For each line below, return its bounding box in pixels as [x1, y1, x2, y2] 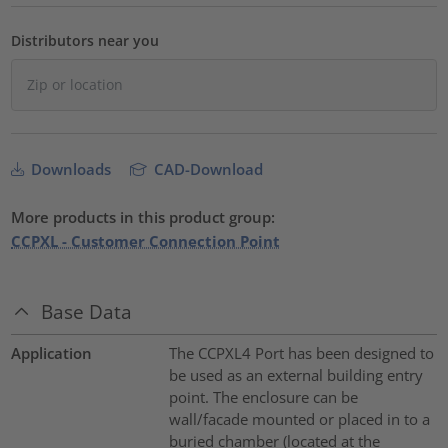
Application [11, 342, 93, 363]
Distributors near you [11, 31, 160, 51]
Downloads [27, 159, 112, 180]
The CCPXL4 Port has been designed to [168, 342, 434, 363]
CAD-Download [150, 159, 264, 180]
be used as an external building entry [168, 364, 423, 385]
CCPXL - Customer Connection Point [11, 231, 281, 252]
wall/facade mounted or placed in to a [168, 408, 430, 429]
